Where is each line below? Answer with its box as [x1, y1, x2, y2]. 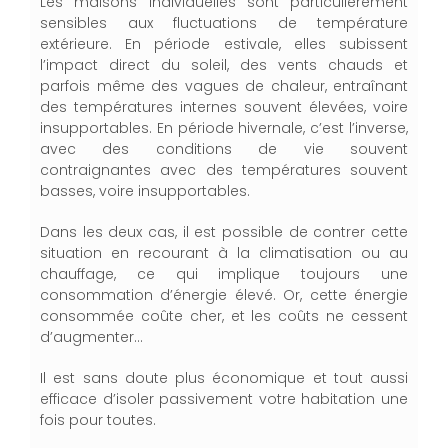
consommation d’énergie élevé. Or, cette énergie [40, 285, 408, 305]
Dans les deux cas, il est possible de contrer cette [40, 222, 408, 242]
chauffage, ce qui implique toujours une [40, 264, 408, 284]
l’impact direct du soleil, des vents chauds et [40, 55, 408, 75]
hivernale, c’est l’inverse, [238, 118, 409, 138]
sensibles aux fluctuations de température [40, 13, 408, 33]
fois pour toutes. [40, 410, 156, 430]
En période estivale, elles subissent [125, 34, 409, 54]
